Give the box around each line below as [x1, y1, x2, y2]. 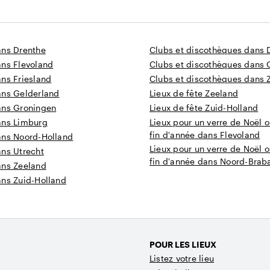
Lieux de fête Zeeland [149, 88, 239, 99]
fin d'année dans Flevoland [149, 130, 260, 140]
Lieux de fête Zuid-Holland [149, 102, 259, 113]
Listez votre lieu [149, 253, 215, 264]
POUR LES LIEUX [149, 239, 216, 250]
